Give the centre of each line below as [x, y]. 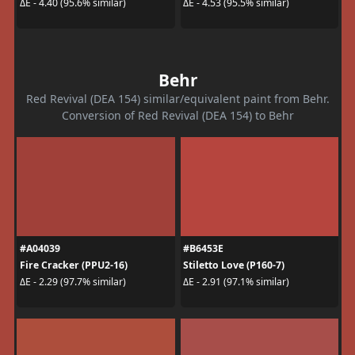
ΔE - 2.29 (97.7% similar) [73, 282]
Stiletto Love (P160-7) [234, 265]
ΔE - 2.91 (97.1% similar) [236, 282]
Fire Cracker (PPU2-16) [73, 265]
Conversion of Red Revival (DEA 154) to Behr [177, 115]
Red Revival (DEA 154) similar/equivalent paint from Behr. [177, 98]
